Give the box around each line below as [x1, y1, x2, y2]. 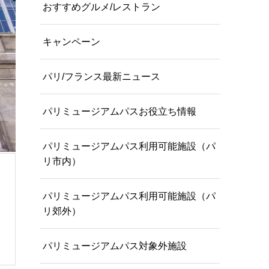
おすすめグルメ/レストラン [43, 1, 160, 12]
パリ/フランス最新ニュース [43, 71, 160, 82]
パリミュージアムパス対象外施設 [43, 240, 187, 251]
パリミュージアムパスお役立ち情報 [43, 106, 196, 116]
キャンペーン [43, 36, 100, 47]
